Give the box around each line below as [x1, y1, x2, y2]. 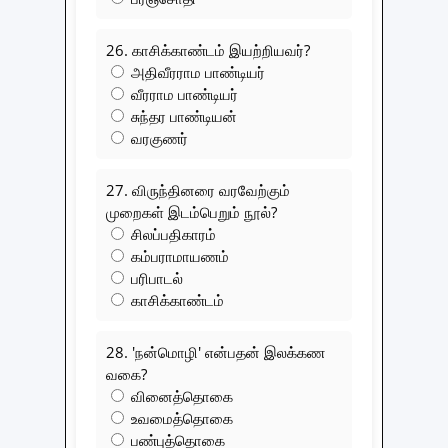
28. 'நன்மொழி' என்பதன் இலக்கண [106, 341, 325, 362]
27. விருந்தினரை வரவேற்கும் [106, 179, 290, 200]
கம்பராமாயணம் [127, 245, 229, 266]
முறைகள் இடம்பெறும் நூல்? [106, 201, 277, 222]
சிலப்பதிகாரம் [127, 223, 216, 244]
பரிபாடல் [127, 267, 183, 288]
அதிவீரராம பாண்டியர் [127, 61, 265, 82]
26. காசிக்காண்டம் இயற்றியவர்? [106, 39, 310, 60]
